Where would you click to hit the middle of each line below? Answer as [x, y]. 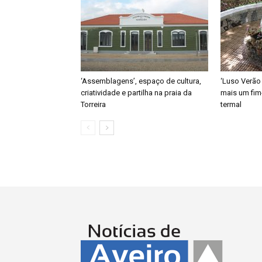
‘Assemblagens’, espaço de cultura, [141, 81]
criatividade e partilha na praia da [136, 93]
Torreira [93, 104]
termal [231, 104]
